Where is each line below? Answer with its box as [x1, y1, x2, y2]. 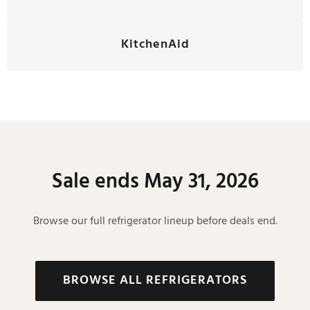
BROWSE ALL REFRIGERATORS [63, 271, 247, 291]
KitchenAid [120, 35, 190, 55]
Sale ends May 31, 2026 [51, 165, 259, 199]
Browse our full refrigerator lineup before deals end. [33, 212, 277, 230]
